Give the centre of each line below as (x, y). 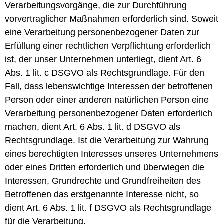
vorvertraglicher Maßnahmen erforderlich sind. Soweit (112, 19)
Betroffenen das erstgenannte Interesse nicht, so (102, 194)
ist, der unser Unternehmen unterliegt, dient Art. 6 (103, 59)
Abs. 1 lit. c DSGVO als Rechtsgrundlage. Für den (105, 73)
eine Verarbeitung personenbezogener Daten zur (102, 32)
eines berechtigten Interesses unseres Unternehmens (112, 154)
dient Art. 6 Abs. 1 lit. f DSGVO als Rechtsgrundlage (108, 208)
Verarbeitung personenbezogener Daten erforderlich (109, 113)
